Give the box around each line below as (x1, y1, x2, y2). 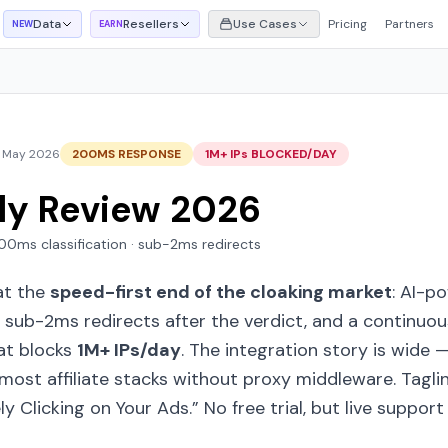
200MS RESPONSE (72, 146, 181, 162)
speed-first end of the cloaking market (50, 280, 392, 304)
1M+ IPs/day (77, 338, 181, 362)
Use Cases (233, 16, 298, 32)
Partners (385, 16, 435, 32)
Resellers (123, 16, 180, 32)
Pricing (328, 16, 368, 32)
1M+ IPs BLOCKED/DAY (205, 146, 337, 162)
